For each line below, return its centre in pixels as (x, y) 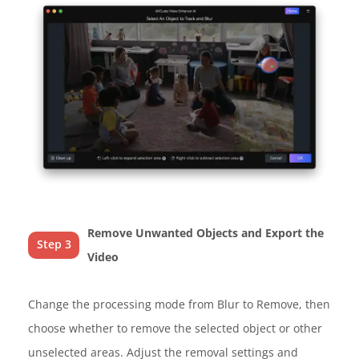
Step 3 (54, 244)
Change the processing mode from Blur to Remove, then (179, 305)
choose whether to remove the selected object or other (175, 329)
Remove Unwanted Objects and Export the (206, 233)
